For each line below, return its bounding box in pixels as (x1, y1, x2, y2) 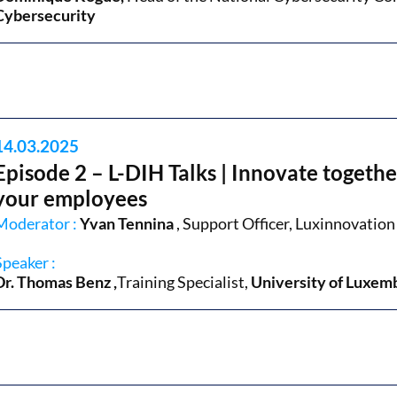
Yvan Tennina (80, 213, 176, 233)
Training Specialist (117, 271, 245, 292)
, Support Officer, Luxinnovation (176, 213, 395, 233)
